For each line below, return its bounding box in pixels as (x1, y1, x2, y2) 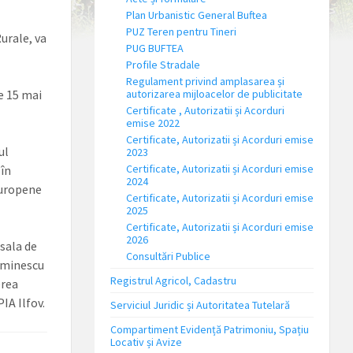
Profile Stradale (125, 58, 200, 72)
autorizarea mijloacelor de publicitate (125, 87, 303, 101)
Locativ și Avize (110, 335, 182, 349)
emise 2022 (125, 116, 180, 130)
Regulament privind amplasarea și (125, 74, 284, 88)
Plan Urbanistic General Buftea (125, 8, 267, 22)
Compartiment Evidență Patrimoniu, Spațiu (110, 322, 309, 336)
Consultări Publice (125, 249, 210, 263)
